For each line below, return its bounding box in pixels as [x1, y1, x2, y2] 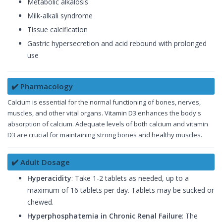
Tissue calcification [27, 25, 88, 35]
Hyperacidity [27, 173, 71, 183]
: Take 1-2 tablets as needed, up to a [71, 173, 189, 183]
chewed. [27, 197, 54, 207]
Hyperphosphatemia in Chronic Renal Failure [27, 211, 182, 221]
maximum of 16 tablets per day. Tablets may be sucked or [27, 185, 214, 195]
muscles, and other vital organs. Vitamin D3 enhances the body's [7, 109, 201, 118]
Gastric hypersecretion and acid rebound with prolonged [27, 39, 207, 49]
